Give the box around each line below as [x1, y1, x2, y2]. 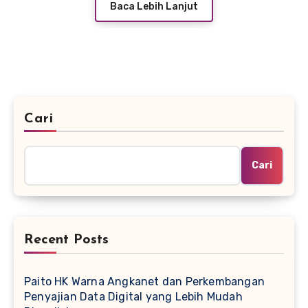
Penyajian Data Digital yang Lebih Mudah [24, 289, 243, 303]
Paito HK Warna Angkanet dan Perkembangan [24, 274, 265, 288]
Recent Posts [24, 232, 109, 247]
